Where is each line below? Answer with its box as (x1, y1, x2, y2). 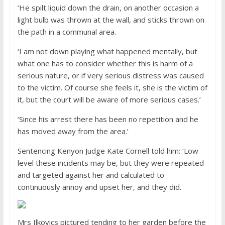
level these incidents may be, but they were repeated (17, 158, 204, 168)
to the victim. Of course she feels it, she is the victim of (17, 82, 207, 93)
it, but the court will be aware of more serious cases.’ (17, 94, 201, 105)
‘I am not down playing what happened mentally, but (17, 46, 197, 57)
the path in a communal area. (17, 27, 116, 37)
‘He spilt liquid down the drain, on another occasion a (17, 3, 199, 13)
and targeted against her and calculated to (17, 170, 164, 180)
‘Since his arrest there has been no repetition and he (17, 114, 198, 125)
